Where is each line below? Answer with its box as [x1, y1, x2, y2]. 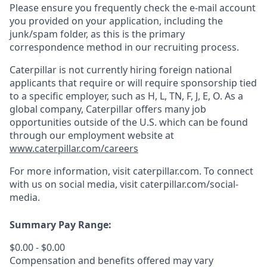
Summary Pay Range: [10, 218, 111, 231]
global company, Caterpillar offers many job [10, 103, 206, 116]
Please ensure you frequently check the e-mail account [10, 1, 256, 14]
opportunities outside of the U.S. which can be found [10, 116, 248, 129]
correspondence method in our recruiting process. [10, 41, 239, 54]
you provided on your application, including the [10, 14, 223, 27]
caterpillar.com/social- [140, 178, 238, 191]
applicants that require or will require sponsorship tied [10, 76, 257, 89]
